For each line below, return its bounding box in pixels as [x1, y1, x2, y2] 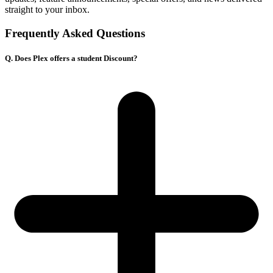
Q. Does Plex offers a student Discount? [5, 54, 138, 63]
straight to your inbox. [5, 4, 90, 15]
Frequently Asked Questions [5, 27, 145, 40]
